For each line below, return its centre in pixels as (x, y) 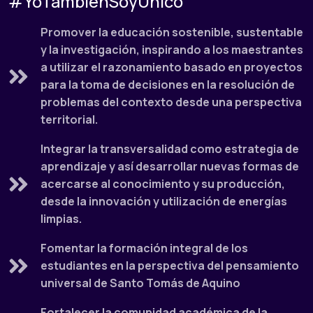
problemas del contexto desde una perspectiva (172, 102)
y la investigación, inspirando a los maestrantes (172, 50)
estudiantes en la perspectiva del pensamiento (170, 266)
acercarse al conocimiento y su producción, (163, 184)
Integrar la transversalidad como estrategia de (170, 149)
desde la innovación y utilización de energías (164, 202)
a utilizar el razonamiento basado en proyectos (172, 67)
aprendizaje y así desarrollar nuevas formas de (170, 167)
